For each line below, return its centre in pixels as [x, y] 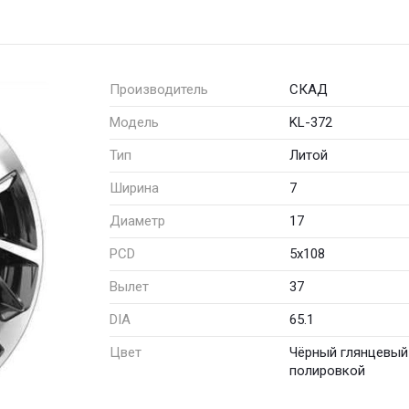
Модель [134, 122]
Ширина [134, 188]
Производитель [159, 89]
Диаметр [137, 220]
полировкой [328, 370]
